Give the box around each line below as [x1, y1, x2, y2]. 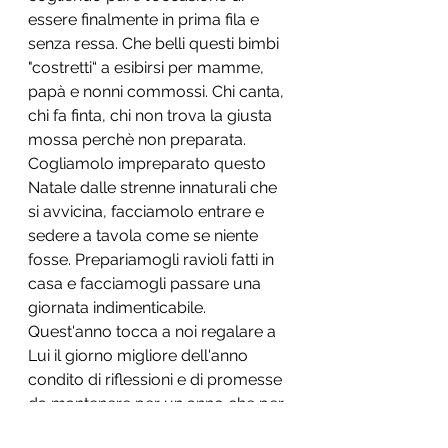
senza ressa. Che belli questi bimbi [28, 34, 283, 53]
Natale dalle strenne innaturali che [28, 178, 281, 197]
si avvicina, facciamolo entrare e [28, 202, 268, 221]
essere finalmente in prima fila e [28, 10, 263, 29]
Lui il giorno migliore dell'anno [28, 346, 252, 365]
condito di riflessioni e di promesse [28, 370, 286, 389]
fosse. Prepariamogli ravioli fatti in [28, 250, 278, 269]
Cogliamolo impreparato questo [28, 154, 270, 173]
